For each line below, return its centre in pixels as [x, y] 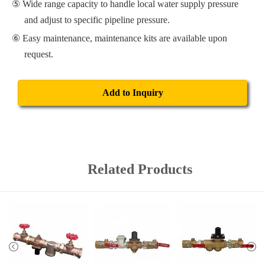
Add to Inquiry [132, 92]
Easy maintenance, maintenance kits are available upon [125, 38]
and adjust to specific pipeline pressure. [97, 20]
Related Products [140, 169]
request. [38, 54]
